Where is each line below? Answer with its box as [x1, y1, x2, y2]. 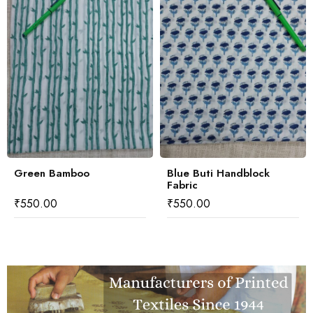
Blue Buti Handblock [167, 165, 270, 181]
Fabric [167, 177, 198, 193]
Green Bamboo [14, 165, 89, 181]
